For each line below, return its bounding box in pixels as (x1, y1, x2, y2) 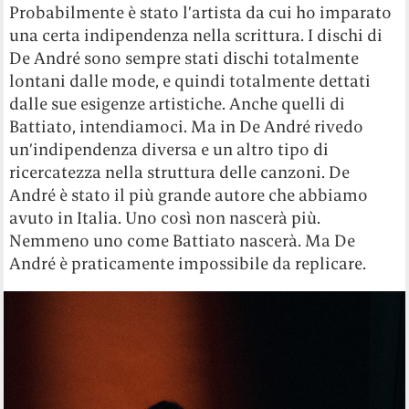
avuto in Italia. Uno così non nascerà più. (9, 207, 321, 229)
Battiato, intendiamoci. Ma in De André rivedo (9, 116, 364, 138)
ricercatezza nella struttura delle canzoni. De (9, 162, 351, 184)
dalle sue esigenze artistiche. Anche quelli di (9, 93, 346, 115)
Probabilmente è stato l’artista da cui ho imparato (9, 2, 393, 24)
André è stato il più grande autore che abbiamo (9, 184, 369, 206)
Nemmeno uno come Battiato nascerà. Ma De (9, 230, 356, 252)
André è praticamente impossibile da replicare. (9, 253, 367, 275)
